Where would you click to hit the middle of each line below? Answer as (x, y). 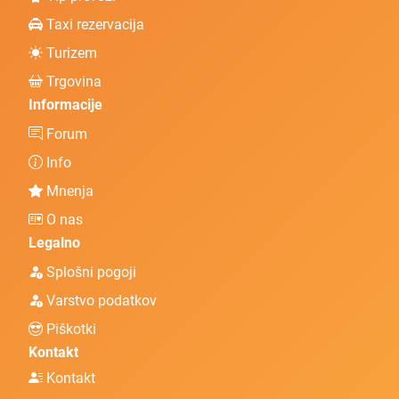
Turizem (70, 53)
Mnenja (68, 191)
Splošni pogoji (90, 273)
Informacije (65, 105)
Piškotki (69, 330)
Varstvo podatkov (100, 301)
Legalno (54, 243)
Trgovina (72, 82)
